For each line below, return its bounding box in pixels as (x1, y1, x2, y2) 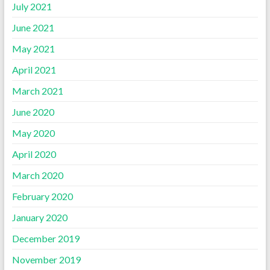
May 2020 (11, 127, 55, 139)
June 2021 (11, 21, 54, 33)
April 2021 (11, 63, 56, 75)
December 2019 (11, 232, 80, 244)
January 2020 (11, 211, 67, 223)
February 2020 (11, 190, 73, 202)
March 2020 (11, 169, 63, 181)
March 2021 (11, 84, 63, 96)
